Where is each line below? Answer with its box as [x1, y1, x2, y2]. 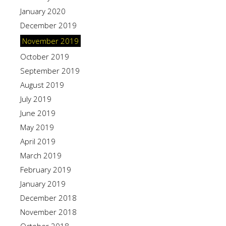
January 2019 [20, 179, 66, 189]
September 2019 [20, 66, 80, 76]
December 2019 [20, 20, 77, 30]
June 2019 [20, 108, 55, 118]
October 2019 [20, 51, 69, 62]
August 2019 [20, 80, 64, 90]
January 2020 [20, 6, 66, 16]
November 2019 [22, 36, 79, 46]
